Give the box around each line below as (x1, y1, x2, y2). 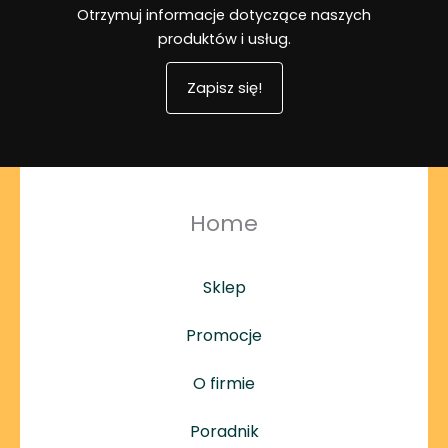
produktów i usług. (157, 28, 291, 49)
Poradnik (189, 419, 259, 443)
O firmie (193, 371, 255, 395)
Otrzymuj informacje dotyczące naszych (77, 4, 371, 25)
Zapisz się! (186, 78, 262, 99)
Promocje (186, 323, 262, 347)
